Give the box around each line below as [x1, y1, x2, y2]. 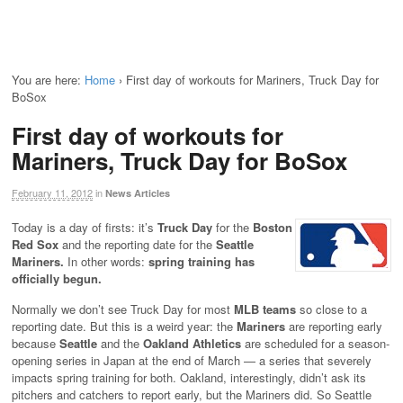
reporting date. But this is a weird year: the [12, 318, 237, 336]
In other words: [67, 252, 148, 270]
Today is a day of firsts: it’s [12, 218, 157, 236]
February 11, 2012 [12, 184, 93, 200]
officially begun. [12, 269, 102, 287]
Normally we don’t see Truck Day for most [12, 300, 234, 318]
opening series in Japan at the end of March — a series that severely [12, 352, 372, 370]
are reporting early [285, 318, 382, 336]
